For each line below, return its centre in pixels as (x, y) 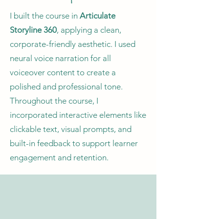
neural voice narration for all (60, 58)
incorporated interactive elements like (78, 115)
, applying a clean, (89, 30)
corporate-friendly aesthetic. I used (73, 44)
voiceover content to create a (63, 72)
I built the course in (45, 16)
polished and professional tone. (66, 87)
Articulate (98, 16)
